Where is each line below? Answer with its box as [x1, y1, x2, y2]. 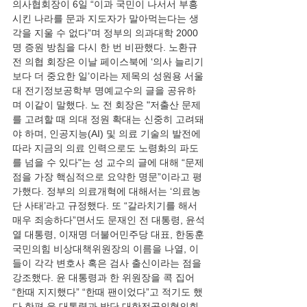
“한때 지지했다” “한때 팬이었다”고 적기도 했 [12, 286, 203, 297]
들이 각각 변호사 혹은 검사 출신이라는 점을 [12, 258, 204, 269]
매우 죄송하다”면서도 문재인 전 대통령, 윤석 [12, 214, 205, 225]
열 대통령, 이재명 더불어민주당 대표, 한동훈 [12, 229, 207, 240]
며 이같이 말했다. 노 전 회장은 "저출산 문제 [12, 99, 201, 110]
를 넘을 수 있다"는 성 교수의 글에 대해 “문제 [12, 157, 204, 168]
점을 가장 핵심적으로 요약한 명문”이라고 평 [12, 171, 202, 182]
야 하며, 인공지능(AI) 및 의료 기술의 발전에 [12, 128, 204, 139]
